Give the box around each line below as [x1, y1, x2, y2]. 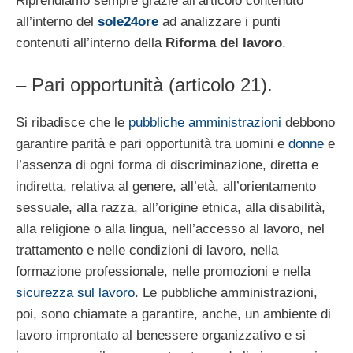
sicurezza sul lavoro [16, 284, 135, 300]
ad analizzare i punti [158, 14, 281, 30]
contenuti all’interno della [16, 35, 165, 51]
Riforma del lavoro [165, 35, 282, 51]
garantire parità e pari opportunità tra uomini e [16, 136, 288, 151]
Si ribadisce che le [16, 114, 128, 130]
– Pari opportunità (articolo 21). [16, 73, 273, 95]
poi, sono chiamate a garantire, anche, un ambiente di [16, 306, 331, 321]
